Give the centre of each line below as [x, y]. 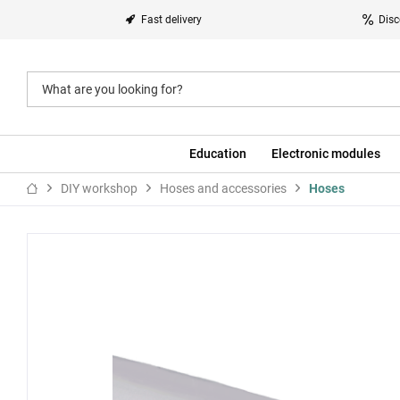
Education [217, 154]
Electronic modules [325, 154]
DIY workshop [99, 188]
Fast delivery [171, 20]
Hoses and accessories [223, 188]
